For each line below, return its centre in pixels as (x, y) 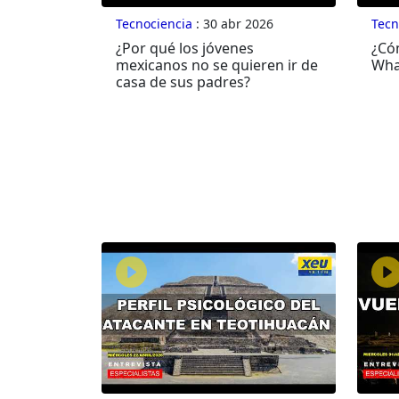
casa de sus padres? (183, 82)
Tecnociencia (154, 24)
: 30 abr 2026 (233, 24)
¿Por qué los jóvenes (185, 49)
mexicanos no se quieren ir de (217, 65)
